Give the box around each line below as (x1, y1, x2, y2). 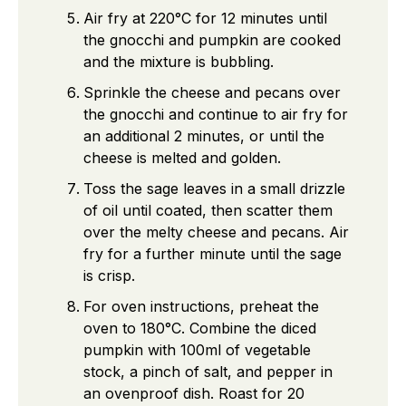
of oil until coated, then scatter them (83, 200, 333, 219)
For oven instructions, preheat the (83, 296, 319, 315)
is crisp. (83, 266, 135, 285)
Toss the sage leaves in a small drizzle (83, 179, 345, 198)
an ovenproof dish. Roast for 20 (83, 383, 304, 402)
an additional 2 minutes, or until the (83, 126, 324, 145)
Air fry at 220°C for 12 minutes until (83, 8, 327, 27)
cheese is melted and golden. (83, 148, 281, 167)
